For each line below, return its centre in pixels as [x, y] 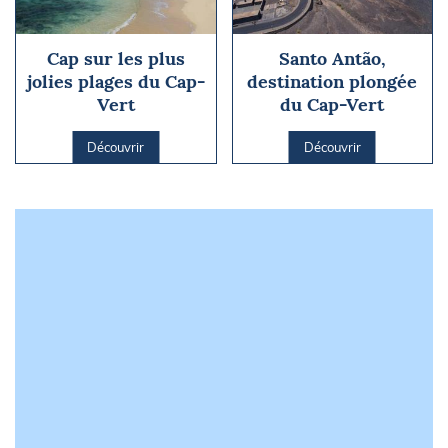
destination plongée [332, 81]
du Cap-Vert [332, 104]
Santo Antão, [332, 58]
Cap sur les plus [115, 58]
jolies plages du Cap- [115, 81]
